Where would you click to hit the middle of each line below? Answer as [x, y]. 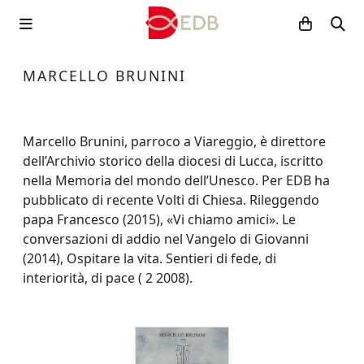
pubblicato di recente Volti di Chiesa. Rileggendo [171, 200]
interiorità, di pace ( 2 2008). [108, 278]
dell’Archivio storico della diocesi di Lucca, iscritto [173, 161]
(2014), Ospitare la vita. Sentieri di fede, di [149, 258]
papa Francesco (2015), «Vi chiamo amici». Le [159, 219]
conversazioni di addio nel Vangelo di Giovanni [166, 239]
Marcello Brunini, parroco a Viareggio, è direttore [174, 141]
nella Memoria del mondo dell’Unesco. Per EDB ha [176, 180]
